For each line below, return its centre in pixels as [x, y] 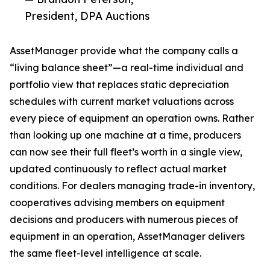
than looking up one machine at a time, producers [125, 135]
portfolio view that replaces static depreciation [119, 85]
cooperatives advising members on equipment [117, 203]
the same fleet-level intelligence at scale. [105, 253]
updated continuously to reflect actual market [118, 169]
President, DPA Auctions [87, 16]
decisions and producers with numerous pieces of [124, 220]
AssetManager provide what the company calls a [124, 51]
